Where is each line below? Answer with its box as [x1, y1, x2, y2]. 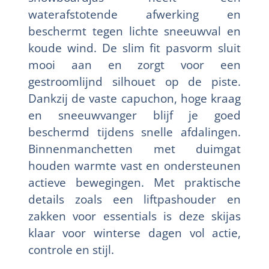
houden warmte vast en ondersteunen [28, 157, 241, 174]
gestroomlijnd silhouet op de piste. [28, 73, 241, 90]
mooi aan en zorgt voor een [28, 56, 241, 73]
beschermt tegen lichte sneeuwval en [28, 23, 241, 40]
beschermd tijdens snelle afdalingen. [28, 124, 241, 141]
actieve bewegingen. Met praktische [28, 174, 241, 191]
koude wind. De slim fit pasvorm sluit [28, 40, 241, 56]
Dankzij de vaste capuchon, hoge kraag [28, 90, 241, 107]
